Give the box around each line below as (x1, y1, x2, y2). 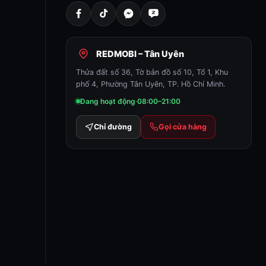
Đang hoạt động (80, 96, 136, 106)
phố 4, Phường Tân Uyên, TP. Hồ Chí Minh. (76, 79, 226, 88)
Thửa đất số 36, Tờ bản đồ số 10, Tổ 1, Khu (76, 67, 229, 77)
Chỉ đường (94, 122, 132, 131)
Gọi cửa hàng (159, 122, 207, 131)
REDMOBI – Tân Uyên (96, 48, 185, 59)
